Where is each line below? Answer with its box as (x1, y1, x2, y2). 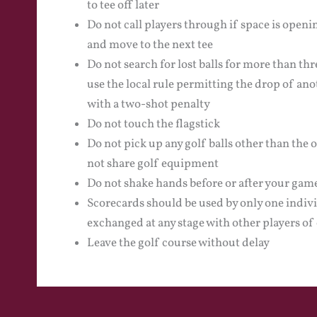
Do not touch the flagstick (87, 116, 220, 132)
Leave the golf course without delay (87, 235, 270, 251)
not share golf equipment (87, 156, 219, 172)
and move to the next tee (87, 37, 213, 53)
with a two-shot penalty (87, 96, 210, 113)
